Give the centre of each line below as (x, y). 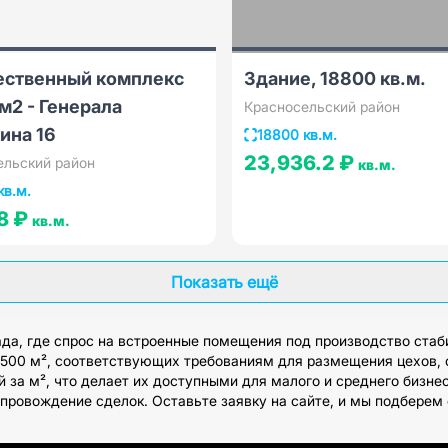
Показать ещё (224, 282)
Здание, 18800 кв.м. (335, 78)
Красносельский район (322, 106)
